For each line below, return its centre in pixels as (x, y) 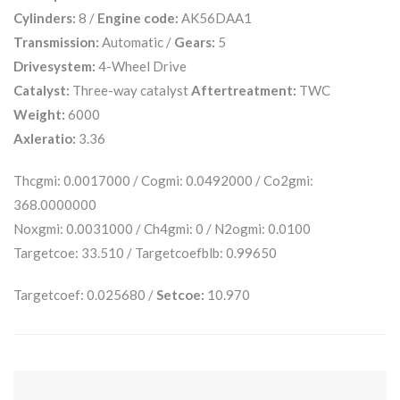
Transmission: (56, 42)
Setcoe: (180, 294)
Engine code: (138, 17)
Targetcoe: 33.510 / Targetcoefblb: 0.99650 (145, 252)
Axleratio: (45, 138)
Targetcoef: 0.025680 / (85, 294)
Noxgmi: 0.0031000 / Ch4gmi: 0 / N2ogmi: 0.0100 (162, 228)
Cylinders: (45, 17)
